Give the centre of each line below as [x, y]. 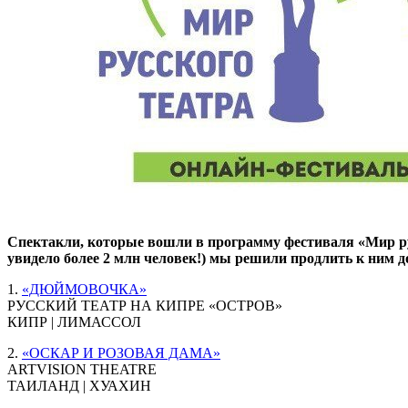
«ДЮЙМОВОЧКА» [84, 289]
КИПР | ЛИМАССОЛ [74, 321]
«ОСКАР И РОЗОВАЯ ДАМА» [121, 352]
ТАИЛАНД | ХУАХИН [79, 385]
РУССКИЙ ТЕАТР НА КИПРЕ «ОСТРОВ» [145, 305]
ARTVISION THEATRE [82, 369]
